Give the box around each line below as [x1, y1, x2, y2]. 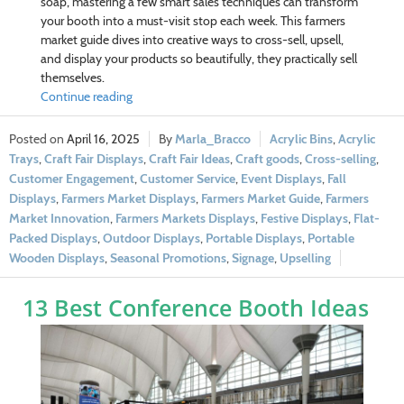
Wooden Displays [9, 249, 105, 266]
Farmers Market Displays [61, 189, 196, 207]
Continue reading [40, 87, 133, 105]
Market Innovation [9, 209, 110, 226]
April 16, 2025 [67, 130, 140, 147]
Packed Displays [9, 229, 97, 246]
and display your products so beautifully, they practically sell [40, 50, 357, 67]
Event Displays [241, 170, 322, 187]
